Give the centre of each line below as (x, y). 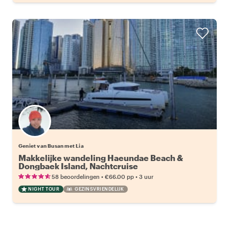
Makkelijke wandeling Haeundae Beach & (101, 157)
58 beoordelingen (76, 176)
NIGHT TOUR (44, 189)
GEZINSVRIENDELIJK (99, 189)
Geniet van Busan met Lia (51, 145)
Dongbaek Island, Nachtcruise (78, 166)
